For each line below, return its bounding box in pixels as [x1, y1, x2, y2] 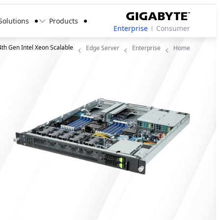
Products [49, 16, 78, 26]
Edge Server [85, 44, 119, 52]
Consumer [156, 24, 190, 33]
